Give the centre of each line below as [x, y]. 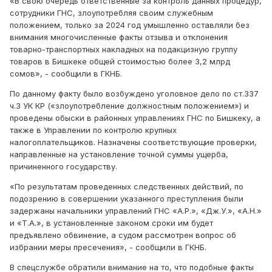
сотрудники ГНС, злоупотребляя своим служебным [111, 13]
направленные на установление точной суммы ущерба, [119, 155]
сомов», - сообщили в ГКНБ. [66, 74]
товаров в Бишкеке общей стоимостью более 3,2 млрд [120, 62]
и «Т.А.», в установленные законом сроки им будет [111, 223]
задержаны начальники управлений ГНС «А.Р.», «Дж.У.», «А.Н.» [136, 211]
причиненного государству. [63, 167]
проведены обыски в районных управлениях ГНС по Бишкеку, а [135, 118]
